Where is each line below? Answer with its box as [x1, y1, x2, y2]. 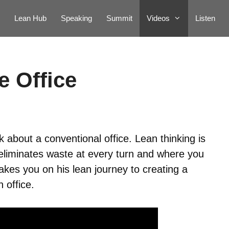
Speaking [61, 14, 92, 22]
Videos [147, 14, 170, 22]
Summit [106, 14, 132, 22]
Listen [195, 14, 215, 22]
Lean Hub [14, 14, 47, 22]
